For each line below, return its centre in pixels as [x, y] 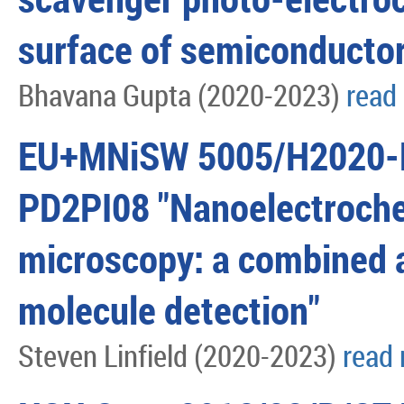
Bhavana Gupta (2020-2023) [182, 95]
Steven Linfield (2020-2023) [180, 356]
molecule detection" [169, 310]
